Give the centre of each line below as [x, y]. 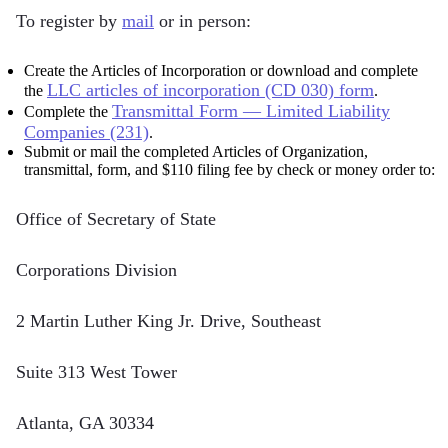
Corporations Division [96, 269]
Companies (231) [86, 131]
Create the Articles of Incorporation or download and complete [221, 70]
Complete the [68, 111]
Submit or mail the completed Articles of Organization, [196, 151]
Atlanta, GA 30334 [85, 422]
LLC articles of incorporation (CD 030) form [210, 89]
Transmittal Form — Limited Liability [251, 110]
